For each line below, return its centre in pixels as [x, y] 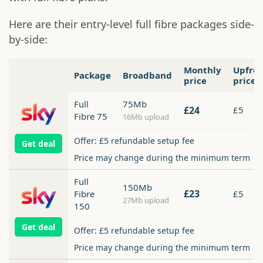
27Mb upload [146, 200]
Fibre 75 [91, 117]
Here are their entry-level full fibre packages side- [131, 24]
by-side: [28, 40]
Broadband [147, 75]
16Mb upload [146, 117]
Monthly [203, 70]
